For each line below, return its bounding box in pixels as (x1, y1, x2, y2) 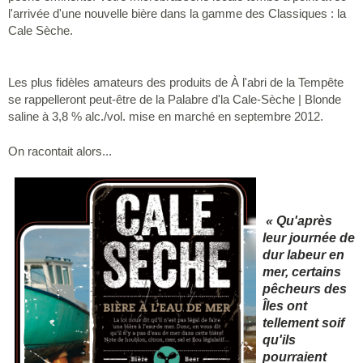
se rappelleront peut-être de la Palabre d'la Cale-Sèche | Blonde (8, 92, 341, 106)
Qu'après (273, 213, 332, 228)
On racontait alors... (8, 143, 112, 158)
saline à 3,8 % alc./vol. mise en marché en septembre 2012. (8, 109, 323, 123)
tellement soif (263, 315, 344, 330)
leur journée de (263, 230, 355, 245)
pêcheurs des (263, 281, 347, 296)
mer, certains (263, 264, 341, 279)
